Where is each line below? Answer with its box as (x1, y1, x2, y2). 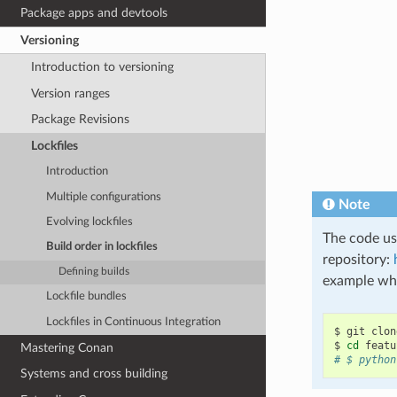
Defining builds (58, 267, 130, 277)
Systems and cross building (20, 367, 168, 381)
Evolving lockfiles (46, 215, 134, 228)
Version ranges (30, 86, 110, 100)
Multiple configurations (46, 191, 162, 203)
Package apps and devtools (20, 5, 168, 19)
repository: (322, 252, 393, 267)
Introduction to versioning (30, 60, 174, 74)
